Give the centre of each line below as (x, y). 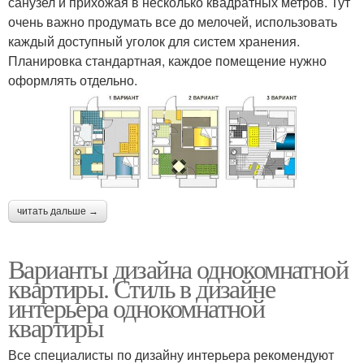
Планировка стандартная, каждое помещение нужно (167, 60)
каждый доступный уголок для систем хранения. (154, 41)
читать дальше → (58, 211)
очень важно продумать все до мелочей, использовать (173, 21)
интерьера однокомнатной (136, 307)
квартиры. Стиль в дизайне (141, 288)
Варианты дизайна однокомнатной (178, 268)
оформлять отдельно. (73, 80)
